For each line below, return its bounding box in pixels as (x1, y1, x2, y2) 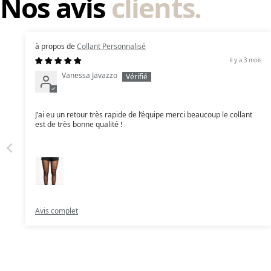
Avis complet (35, 206, 78, 217)
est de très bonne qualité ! (35, 119, 122, 129)
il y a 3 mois (229, 56, 262, 65)
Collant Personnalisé (77, 41, 146, 52)
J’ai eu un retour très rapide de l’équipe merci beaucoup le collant (35, 109, 252, 120)
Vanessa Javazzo (62, 70, 117, 81)
